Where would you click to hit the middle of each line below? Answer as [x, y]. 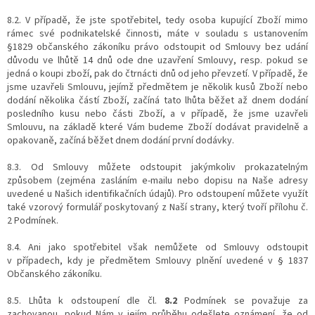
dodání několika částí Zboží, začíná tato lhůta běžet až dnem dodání [157, 100]
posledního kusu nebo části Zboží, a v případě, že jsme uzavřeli [157, 114]
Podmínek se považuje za [243, 301]
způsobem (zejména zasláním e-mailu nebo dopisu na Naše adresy [157, 180]
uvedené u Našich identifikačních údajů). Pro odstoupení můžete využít [157, 194]
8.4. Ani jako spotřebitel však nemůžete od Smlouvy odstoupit [157, 247]
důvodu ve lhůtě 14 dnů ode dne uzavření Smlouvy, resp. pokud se [157, 60]
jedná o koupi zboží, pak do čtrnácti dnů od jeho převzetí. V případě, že [157, 73]
